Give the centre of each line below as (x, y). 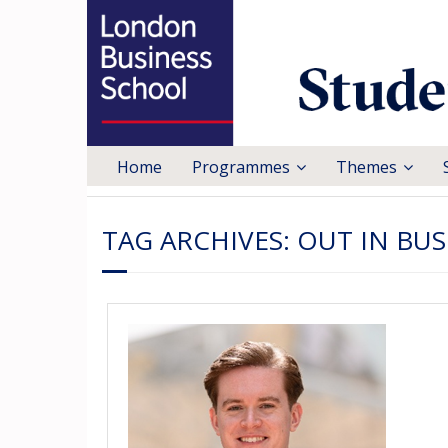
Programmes (241, 167)
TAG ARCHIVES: (199, 240)
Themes (366, 167)
